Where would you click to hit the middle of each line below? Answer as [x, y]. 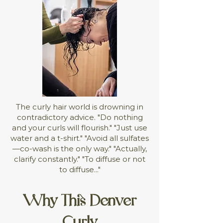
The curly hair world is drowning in [80, 107]
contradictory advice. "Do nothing [80, 117]
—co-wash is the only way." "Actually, [80, 149]
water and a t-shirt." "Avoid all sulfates [80, 138]
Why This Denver [80, 201]
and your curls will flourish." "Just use [80, 128]
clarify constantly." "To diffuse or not [80, 159]
